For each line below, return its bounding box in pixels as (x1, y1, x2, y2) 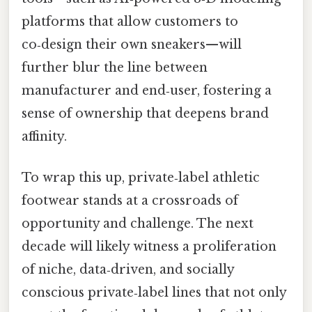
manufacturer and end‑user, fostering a (22, 83, 272, 99)
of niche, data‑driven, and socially (22, 262, 234, 278)
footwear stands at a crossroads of (22, 193, 238, 209)
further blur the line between (22, 60, 208, 76)
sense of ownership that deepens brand (22, 106, 269, 122)
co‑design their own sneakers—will (22, 37, 242, 53)
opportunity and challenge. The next (22, 216, 253, 232)
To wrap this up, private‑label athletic (22, 170, 260, 186)
